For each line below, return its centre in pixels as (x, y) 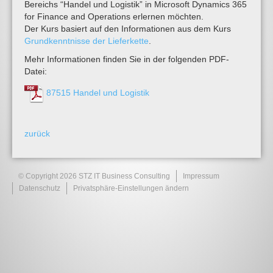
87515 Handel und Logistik (98, 92)
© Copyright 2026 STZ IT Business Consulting (94, 176)
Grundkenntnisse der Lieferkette (87, 41)
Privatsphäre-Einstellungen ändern (131, 188)
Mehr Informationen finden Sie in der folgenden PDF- (127, 59)
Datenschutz (40, 188)
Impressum (201, 176)
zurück (37, 133)
